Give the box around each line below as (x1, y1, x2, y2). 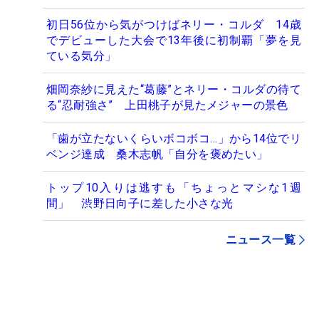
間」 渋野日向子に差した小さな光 (46, 196, 234, 210)
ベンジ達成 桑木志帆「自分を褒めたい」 (46, 147, 268, 161)
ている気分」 (46, 48, 128, 63)
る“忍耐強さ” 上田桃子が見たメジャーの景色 (46, 98, 288, 112)
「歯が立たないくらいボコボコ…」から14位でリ (46, 131, 301, 145)
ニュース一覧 (225, 232, 296, 246)
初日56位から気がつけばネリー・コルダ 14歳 (46, 17, 301, 31)
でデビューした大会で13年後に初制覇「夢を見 (46, 33, 301, 47)
